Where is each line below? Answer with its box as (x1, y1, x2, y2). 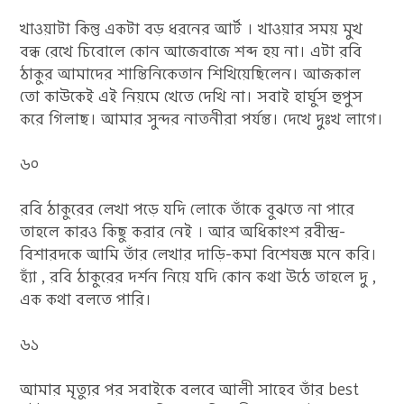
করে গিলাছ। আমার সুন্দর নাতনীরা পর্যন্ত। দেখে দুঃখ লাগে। (20, 108, 384, 130)
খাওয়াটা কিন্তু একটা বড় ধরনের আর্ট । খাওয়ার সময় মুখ (20, 18, 363, 40)
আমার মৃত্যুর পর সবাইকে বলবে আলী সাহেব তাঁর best (20, 379, 360, 400)
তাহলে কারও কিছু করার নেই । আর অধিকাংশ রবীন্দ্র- (20, 221, 346, 243)
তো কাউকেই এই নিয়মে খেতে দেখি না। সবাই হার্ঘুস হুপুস (20, 86, 363, 107)
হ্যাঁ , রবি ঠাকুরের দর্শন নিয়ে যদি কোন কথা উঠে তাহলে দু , (20, 266, 377, 288)
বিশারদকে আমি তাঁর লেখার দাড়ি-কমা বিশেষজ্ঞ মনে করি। (20, 243, 378, 265)
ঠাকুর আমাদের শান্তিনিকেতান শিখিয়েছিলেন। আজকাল (20, 63, 362, 85)
